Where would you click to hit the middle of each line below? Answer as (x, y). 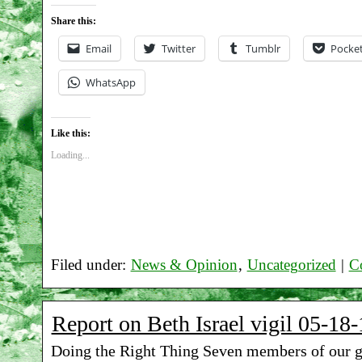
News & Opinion (184, 265)
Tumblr (263, 49)
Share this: (73, 21)
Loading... (70, 155)
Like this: (70, 133)
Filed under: (90, 265)
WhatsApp (110, 83)
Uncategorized (291, 265)
